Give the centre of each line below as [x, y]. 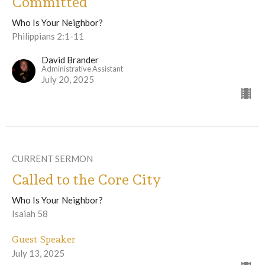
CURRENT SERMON [52, 159]
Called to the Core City [86, 180]
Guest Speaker [44, 240]
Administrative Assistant [82, 69]
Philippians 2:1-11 [48, 36]
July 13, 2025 [38, 253]
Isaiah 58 [30, 214]
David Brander [70, 60]
